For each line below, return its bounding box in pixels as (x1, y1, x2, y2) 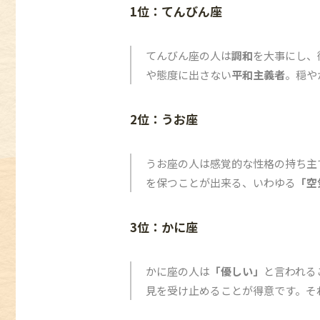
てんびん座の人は (146, 48, 231, 63)
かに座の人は (146, 264, 210, 279)
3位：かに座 (130, 218, 198, 236)
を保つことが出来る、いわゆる (146, 175, 296, 190)
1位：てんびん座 (130, 2, 222, 20)
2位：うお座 (130, 110, 198, 128)
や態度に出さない (146, 67, 231, 82)
